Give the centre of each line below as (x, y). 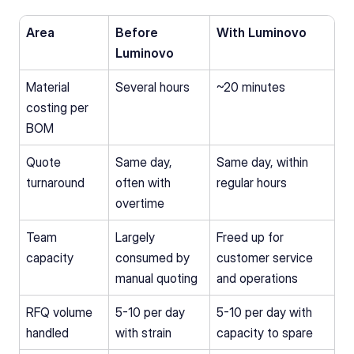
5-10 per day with (264, 312)
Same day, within (262, 162)
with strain (143, 333)
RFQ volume (59, 312)
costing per (57, 107)
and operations (257, 278)
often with (143, 183)
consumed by (153, 258)
